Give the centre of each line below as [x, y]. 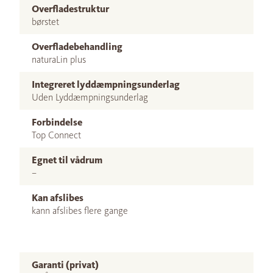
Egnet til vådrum [67, 160]
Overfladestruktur [70, 9]
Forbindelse [57, 122]
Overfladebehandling [77, 47]
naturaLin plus [59, 60]
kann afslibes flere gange [80, 211]
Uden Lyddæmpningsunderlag [90, 97]
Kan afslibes [58, 198]
